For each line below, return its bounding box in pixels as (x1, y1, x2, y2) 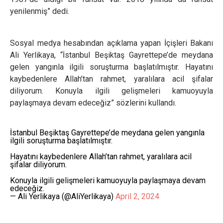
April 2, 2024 (115, 192, 159, 201)
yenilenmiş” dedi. (10, 6, 69, 16)
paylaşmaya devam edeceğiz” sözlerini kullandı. (10, 98, 176, 108)
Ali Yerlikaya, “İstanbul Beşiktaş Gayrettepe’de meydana (10, 50, 213, 60)
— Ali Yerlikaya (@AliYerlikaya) (10, 192, 115, 201)
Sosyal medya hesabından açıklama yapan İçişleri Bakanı (10, 38, 213, 48)
